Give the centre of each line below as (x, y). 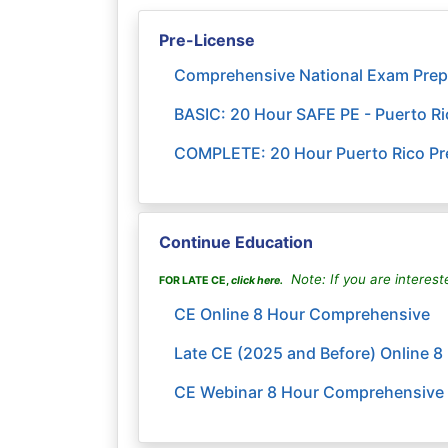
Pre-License (207, 40)
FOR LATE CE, (195, 280)
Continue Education (236, 242)
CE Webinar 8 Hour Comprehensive (309, 392)
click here (255, 280)
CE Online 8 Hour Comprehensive (302, 314)
